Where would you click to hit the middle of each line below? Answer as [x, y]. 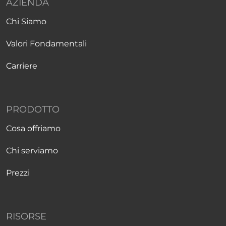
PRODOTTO [33, 109]
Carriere [22, 66]
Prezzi [18, 173]
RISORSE [26, 216]
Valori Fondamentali [46, 44]
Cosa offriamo [33, 128]
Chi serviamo [32, 151]
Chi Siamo [26, 21]
